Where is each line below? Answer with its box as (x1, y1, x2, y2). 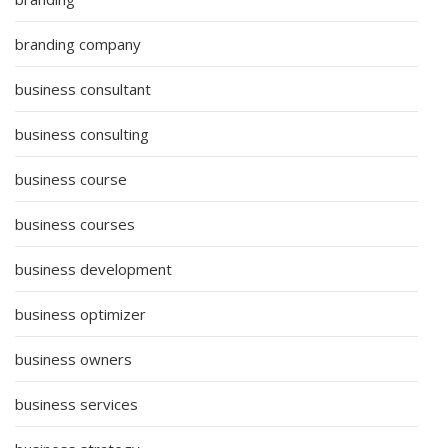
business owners (15, 348, 132, 369)
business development (15, 258, 172, 279)
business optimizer (15, 303, 146, 324)
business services (15, 393, 138, 414)
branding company (15, 33, 141, 54)
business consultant (15, 78, 151, 99)
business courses (15, 213, 135, 234)
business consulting (15, 123, 149, 144)
